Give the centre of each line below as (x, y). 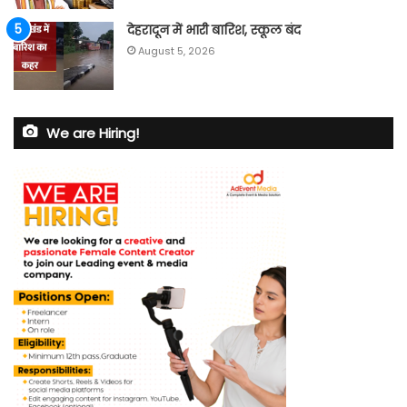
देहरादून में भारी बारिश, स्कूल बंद (214, 30)
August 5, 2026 (177, 50)
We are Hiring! (93, 133)
